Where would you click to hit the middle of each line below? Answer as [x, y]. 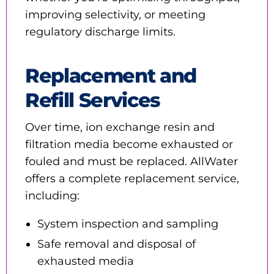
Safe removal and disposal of [117, 244]
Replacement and [111, 75]
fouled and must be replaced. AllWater [131, 161]
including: [52, 195]
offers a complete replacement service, [132, 178]
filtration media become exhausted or [129, 144]
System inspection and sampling [128, 224]
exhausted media [86, 261]
